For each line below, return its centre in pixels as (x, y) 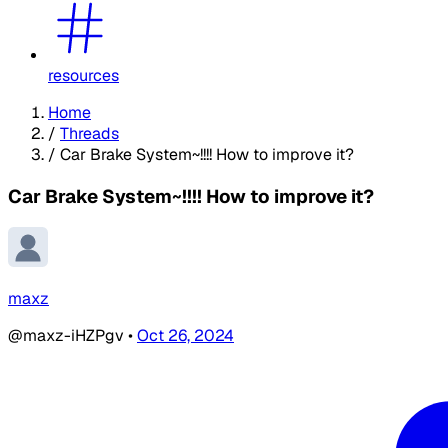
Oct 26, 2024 (185, 336)
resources (83, 75)
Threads (89, 133)
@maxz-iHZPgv (68, 336)
